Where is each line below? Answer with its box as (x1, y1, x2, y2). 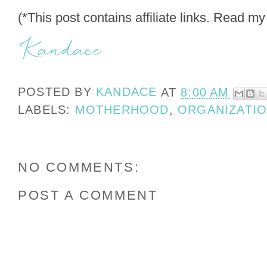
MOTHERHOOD (74, 103, 169, 117)
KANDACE (96, 85, 157, 99)
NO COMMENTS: (18, 160, 140, 175)
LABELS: (18, 103, 75, 117)
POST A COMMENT (18, 187, 158, 203)
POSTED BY (18, 85, 96, 99)
